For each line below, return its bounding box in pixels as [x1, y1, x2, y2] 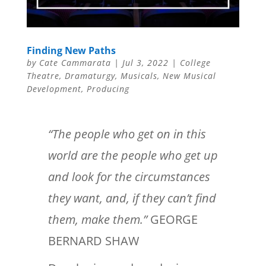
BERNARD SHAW [47, 233, 139, 249]
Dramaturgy [64, 70, 115, 82]
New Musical [162, 70, 216, 82]
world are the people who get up [47, 147, 218, 164]
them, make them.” [47, 211, 150, 228]
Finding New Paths [26, 44, 116, 58]
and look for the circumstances [47, 169, 210, 185]
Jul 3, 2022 [122, 57, 169, 69]
